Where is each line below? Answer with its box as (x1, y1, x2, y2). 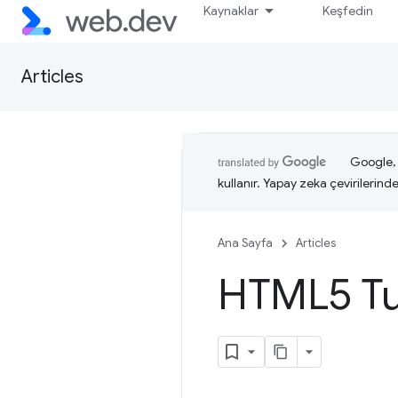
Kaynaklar (203, 3, 259, 19)
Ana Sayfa (218, 235, 273, 251)
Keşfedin (322, 3, 374, 19)
